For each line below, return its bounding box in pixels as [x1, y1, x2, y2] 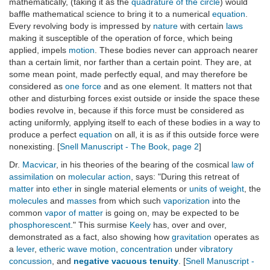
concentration [121, 244, 172, 254]
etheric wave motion [39, 244, 116, 254]
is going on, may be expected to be [103, 208, 239, 218]
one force [65, 81, 101, 92]
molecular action [68, 172, 131, 182]
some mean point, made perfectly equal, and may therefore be [9, 69, 248, 80]
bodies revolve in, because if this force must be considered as [9, 105, 244, 116]
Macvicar [22, 160, 56, 170]
